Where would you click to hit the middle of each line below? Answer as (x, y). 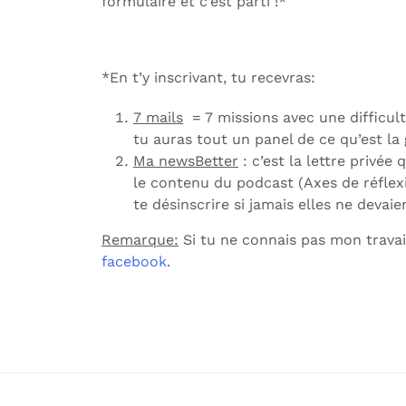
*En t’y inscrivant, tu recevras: (208, 77)
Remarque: (140, 240)
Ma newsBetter (186, 161)
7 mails (158, 117)
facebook (134, 261)
